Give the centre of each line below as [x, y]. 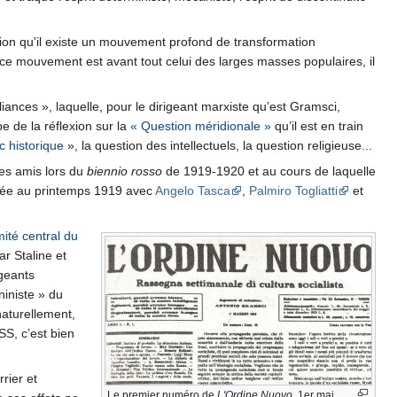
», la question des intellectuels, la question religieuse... [218, 146]
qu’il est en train [317, 126]
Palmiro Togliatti [293, 191]
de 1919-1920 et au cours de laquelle [269, 171]
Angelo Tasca [193, 191]
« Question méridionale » [201, 126]
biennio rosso [125, 171]
